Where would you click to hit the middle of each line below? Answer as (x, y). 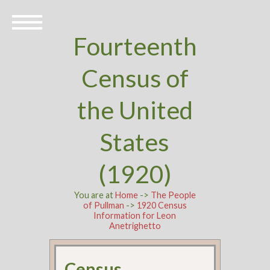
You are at (94, 195)
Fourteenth (135, 46)
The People (173, 195)
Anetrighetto (135, 226)
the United (135, 110)
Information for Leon (135, 215)
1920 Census (162, 205)
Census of (135, 78)
